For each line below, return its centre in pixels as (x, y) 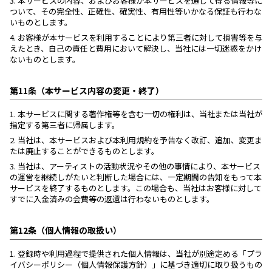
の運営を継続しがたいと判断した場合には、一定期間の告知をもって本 (136, 177)
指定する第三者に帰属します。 (65, 125)
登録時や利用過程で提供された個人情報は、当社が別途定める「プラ (139, 253)
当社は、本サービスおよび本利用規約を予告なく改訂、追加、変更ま (139, 140)
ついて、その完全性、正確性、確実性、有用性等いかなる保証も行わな (136, 11)
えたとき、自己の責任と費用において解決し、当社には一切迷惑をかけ (136, 48)
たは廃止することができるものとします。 (84, 151)
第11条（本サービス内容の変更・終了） (87, 90)
